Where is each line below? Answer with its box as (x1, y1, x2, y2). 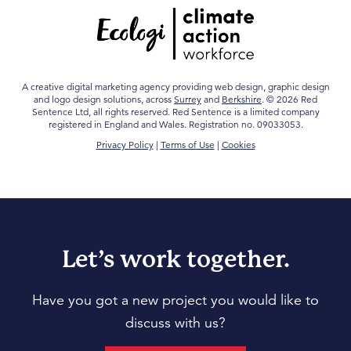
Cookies (221, 138, 255, 150)
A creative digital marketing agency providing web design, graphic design (21, 80, 330, 92)
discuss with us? (125, 313, 226, 331)
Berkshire (222, 92, 262, 105)
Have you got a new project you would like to (32, 291, 319, 309)
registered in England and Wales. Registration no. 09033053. (48, 118, 303, 130)
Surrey (174, 92, 201, 105)
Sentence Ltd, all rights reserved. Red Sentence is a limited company (31, 105, 320, 118)
